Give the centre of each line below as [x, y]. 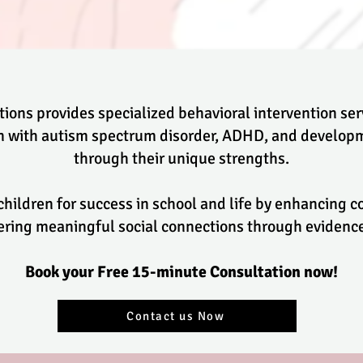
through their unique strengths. [181, 158]
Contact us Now [175, 316]
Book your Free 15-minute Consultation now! [181, 272]
